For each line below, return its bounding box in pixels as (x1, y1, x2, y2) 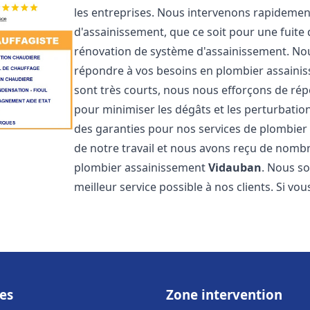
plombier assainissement (74, 160, 209, 175)
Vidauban (208, 160, 262, 175)
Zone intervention (166, 286, 282, 303)
